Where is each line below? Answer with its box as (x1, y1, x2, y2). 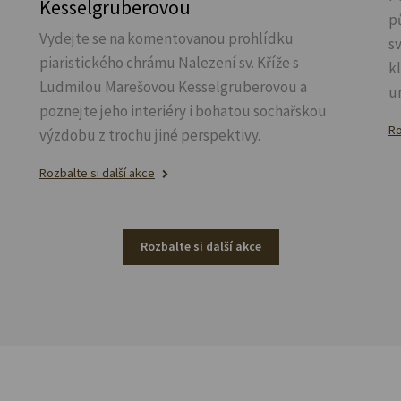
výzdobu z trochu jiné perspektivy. (39, 125, 260, 146)
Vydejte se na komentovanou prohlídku (39, 29, 294, 49)
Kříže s (257, 53, 299, 73)
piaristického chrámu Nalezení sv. (39, 53, 257, 73)
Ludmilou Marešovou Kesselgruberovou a (39, 77, 307, 98)
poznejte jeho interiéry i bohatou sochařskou (39, 101, 327, 122)
